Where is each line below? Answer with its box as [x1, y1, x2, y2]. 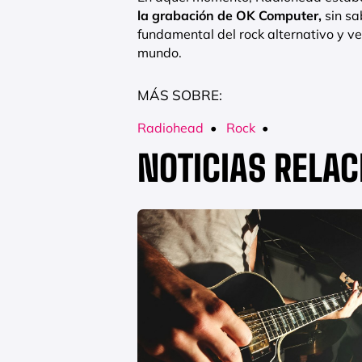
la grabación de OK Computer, [137, 7, 322, 24]
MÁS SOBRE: [137, 86, 222, 104]
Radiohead [137, 120, 204, 137]
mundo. [137, 44, 182, 61]
